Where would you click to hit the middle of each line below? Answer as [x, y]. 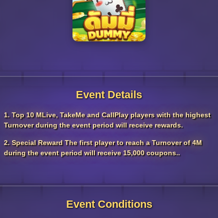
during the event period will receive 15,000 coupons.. [92, 153]
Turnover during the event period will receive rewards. [93, 125]
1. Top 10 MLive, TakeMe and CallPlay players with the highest [107, 115]
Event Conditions [109, 204]
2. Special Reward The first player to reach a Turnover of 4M [103, 143]
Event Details [109, 95]
